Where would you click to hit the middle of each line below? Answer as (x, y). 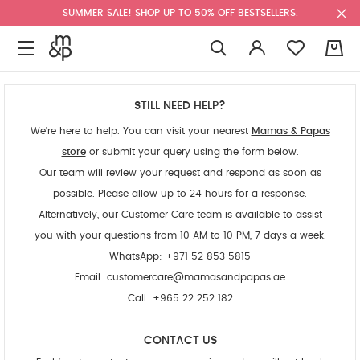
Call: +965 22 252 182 (180, 298)
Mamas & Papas (290, 131)
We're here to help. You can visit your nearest (141, 131)
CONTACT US (180, 341)
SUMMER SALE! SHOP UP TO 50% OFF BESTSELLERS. (180, 13)
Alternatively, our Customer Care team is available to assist (180, 215)
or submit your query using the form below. (192, 152)
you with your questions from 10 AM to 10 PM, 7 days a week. (180, 235)
